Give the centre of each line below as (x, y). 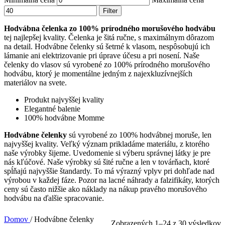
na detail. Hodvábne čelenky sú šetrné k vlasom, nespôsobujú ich (107, 47)
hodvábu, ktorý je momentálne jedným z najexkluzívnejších (98, 74)
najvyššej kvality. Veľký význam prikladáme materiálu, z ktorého (107, 144)
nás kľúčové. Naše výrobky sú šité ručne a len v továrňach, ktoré (107, 162)
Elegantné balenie (52, 109)
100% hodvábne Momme (64, 118)
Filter (110, 11)
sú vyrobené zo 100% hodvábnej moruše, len (139, 135)
